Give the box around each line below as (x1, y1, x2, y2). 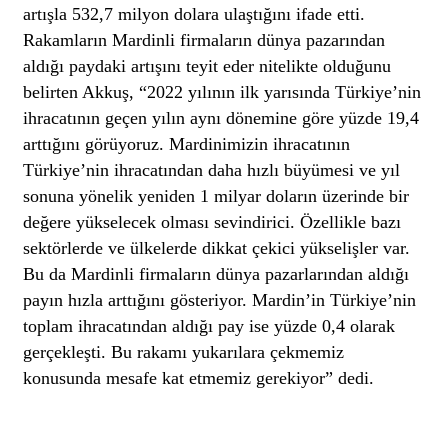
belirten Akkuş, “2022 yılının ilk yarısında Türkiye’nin (23, 81, 422, 102)
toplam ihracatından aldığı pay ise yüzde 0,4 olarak (23, 315, 396, 336)
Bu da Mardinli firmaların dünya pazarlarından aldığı (23, 263, 410, 284)
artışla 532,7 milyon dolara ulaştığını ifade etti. (23, 3, 366, 24)
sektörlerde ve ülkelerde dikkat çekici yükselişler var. (23, 237, 411, 258)
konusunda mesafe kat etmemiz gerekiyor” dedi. (23, 367, 375, 388)
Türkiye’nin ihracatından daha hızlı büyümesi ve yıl (23, 159, 401, 180)
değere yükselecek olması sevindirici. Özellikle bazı (23, 211, 402, 232)
